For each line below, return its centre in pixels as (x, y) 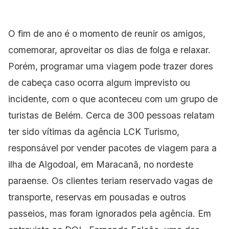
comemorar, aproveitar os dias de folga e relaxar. (109, 50)
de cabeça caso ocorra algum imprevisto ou (99, 82)
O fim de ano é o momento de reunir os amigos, (107, 33)
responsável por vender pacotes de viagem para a (112, 148)
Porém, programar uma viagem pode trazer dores (111, 66)
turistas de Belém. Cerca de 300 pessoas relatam (111, 115)
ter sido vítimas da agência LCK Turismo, (94, 131)
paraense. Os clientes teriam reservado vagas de (110, 180)
